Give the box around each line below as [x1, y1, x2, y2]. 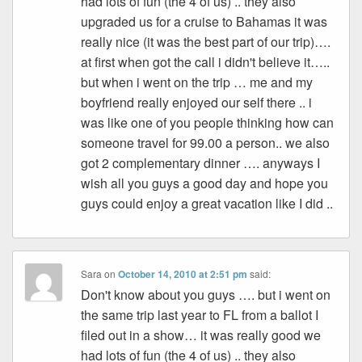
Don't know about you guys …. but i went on [81, 285, 331, 305]
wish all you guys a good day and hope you [81, 174, 329, 193]
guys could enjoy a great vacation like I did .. [81, 194, 334, 213]
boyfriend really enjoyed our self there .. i [81, 93, 313, 112]
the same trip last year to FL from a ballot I [81, 305, 319, 325]
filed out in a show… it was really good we [81, 326, 322, 345]
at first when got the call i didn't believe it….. [81, 53, 330, 72]
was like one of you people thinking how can [81, 113, 335, 133]
